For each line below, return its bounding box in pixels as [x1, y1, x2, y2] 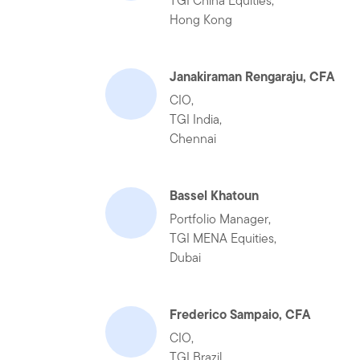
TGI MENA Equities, [170, 229, 277, 247]
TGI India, [170, 110, 223, 129]
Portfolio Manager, [170, 210, 272, 228]
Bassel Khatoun [170, 186, 260, 205]
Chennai [170, 129, 217, 148]
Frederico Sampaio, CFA [170, 305, 311, 324]
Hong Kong [170, 10, 233, 29]
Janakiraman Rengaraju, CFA [170, 67, 335, 86]
